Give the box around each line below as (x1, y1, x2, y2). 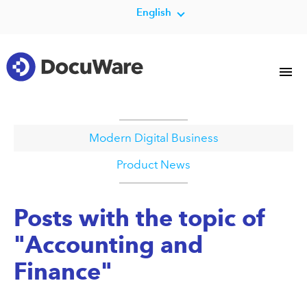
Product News (116, 157, 191, 171)
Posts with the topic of (14, 204, 265, 232)
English (136, 5, 171, 19)
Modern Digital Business (88, 131, 219, 145)
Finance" (14, 257, 112, 286)
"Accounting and (14, 230, 203, 259)
